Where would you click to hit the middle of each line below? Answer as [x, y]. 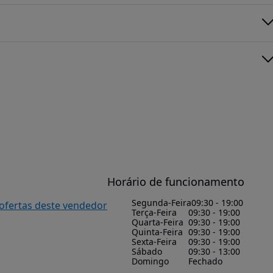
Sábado [147, 251]
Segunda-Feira [161, 203]
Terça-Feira [154, 212]
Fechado [205, 261]
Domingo [150, 261]
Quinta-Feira [157, 232]
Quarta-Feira [158, 222]
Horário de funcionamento [176, 182]
